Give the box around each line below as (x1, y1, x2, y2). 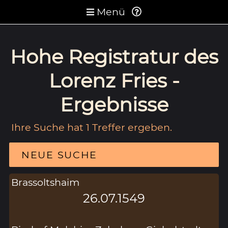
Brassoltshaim (11, 176, 80, 188)
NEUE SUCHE (21, 148, 98, 161)
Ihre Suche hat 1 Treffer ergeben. (11, 121, 173, 133)
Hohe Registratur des (10, 44, 218, 69)
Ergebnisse (60, 92, 168, 117)
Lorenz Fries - (48, 68, 180, 93)
